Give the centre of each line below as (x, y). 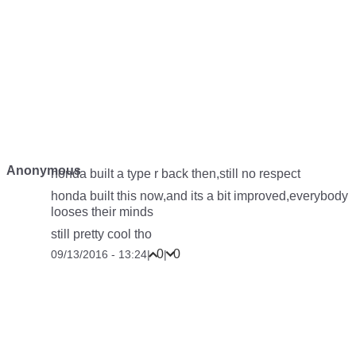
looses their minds (102, 212)
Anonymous (44, 171)
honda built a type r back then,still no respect (176, 174)
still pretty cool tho (101, 234)
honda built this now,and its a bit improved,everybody (199, 196)
